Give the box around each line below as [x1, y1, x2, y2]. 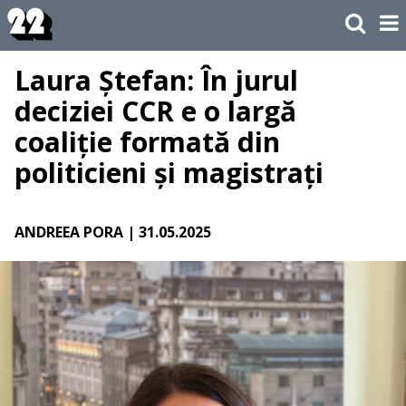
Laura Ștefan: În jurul [14, 62, 298, 100]
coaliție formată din [14, 123, 280, 161]
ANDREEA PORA [14, 222, 123, 243]
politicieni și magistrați [14, 154, 324, 192]
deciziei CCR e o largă [14, 92, 296, 130]
